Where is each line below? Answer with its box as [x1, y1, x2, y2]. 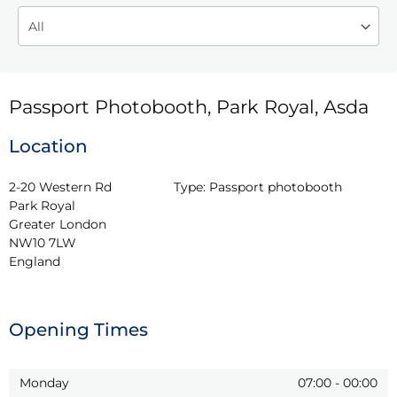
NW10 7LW [9, 234, 76, 251]
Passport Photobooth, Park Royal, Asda [9, 95, 369, 118]
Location [9, 135, 88, 157]
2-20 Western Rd [9, 178, 112, 195]
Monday [19, 374, 69, 391]
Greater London [9, 215, 106, 232]
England [9, 253, 60, 269]
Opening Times [9, 318, 148, 340]
